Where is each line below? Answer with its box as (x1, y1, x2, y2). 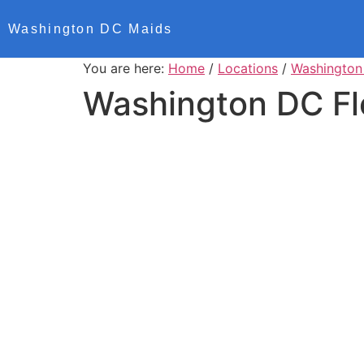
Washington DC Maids (8, 21, 173, 36)
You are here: (83, 60, 168, 76)
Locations (218, 60, 278, 76)
